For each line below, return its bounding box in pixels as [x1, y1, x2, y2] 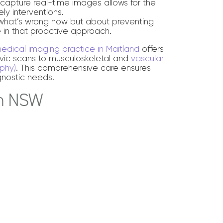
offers [139, 44, 164, 54]
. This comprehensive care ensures [16, 63, 151, 73]
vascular [131, 53, 164, 63]
